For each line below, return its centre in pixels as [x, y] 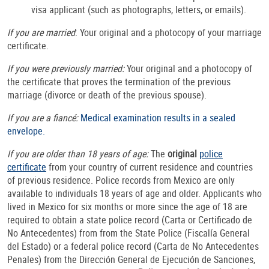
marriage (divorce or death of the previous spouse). [108, 95]
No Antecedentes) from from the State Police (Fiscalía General [128, 233]
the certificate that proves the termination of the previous [119, 82]
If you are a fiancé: [43, 118]
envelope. [26, 131]
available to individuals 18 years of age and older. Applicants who [134, 194]
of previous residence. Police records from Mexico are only [121, 180]
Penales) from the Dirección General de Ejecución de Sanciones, [131, 260]
